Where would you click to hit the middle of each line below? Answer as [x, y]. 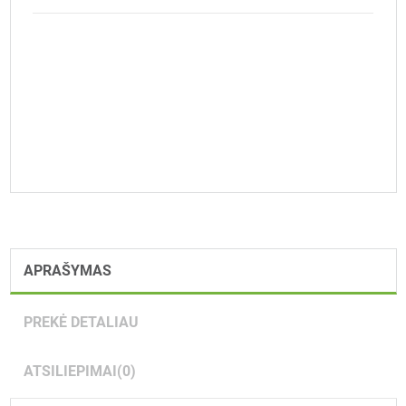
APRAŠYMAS [67, 270]
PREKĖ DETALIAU [81, 322]
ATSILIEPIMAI [70, 371]
